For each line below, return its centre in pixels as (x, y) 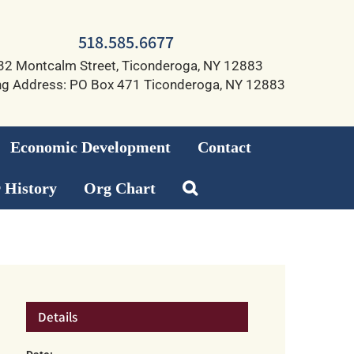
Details (58, 316)
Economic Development (90, 147)
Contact (224, 147)
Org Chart (120, 188)
